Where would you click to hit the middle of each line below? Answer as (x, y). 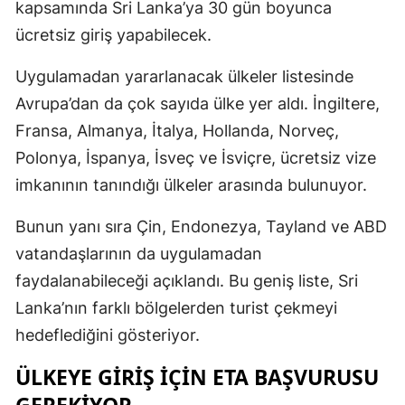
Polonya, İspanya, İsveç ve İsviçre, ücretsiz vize (196, 157)
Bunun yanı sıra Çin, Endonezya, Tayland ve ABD (201, 226)
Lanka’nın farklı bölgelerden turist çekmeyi (176, 307)
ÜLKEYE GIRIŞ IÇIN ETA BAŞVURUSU (197, 377)
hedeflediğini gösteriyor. (108, 334)
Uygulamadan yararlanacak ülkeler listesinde (184, 76)
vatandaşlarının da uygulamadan (139, 253)
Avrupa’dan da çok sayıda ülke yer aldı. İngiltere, (198, 103)
